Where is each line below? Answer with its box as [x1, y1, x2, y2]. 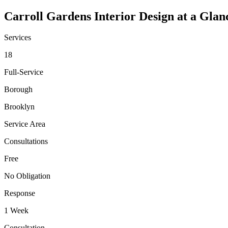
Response [4, 189, 35, 198]
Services [4, 33, 31, 42]
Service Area [4, 120, 45, 129]
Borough [4, 85, 33, 94]
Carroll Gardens [4, 9, 91, 23]
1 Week [4, 206, 28, 215]
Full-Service [4, 68, 43, 77]
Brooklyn [4, 102, 35, 111]
